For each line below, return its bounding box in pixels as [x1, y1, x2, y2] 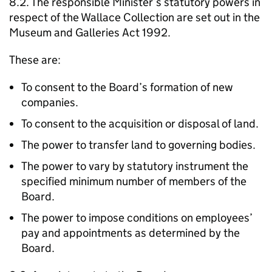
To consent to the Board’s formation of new [21, 80, 233, 94]
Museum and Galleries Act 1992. [9, 25, 171, 39]
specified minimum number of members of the [21, 174, 246, 188]
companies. [21, 95, 78, 109]
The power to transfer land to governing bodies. [21, 138, 256, 152]
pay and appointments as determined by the [21, 226, 240, 240]
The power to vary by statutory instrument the [21, 159, 248, 173]
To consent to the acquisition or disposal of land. [21, 117, 259, 131]
